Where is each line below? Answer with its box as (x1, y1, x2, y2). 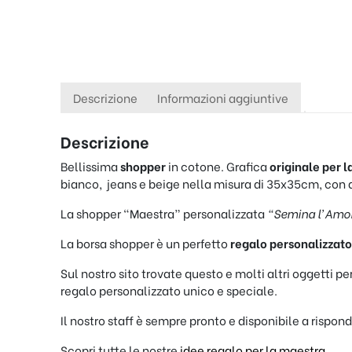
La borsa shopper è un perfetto (60, 234, 230, 252)
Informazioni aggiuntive (157, 89, 288, 107)
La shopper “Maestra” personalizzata (60, 204, 267, 222)
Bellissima (60, 157, 120, 175)
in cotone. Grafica (168, 157, 269, 175)
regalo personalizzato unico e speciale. (60, 281, 277, 299)
